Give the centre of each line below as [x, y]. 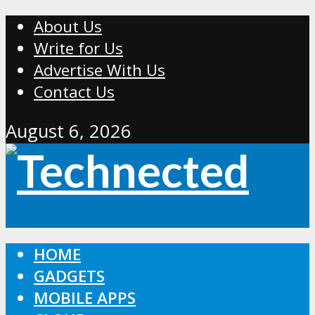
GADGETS [69, 276]
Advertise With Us [99, 70]
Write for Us [78, 49]
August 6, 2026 [69, 131]
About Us [68, 27]
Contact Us [74, 92]
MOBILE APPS [85, 298]
